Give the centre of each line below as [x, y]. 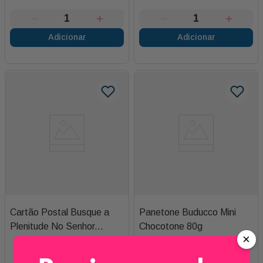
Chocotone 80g [171, 226]
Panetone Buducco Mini [188, 212]
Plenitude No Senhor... [57, 226]
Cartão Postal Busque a [60, 212]
